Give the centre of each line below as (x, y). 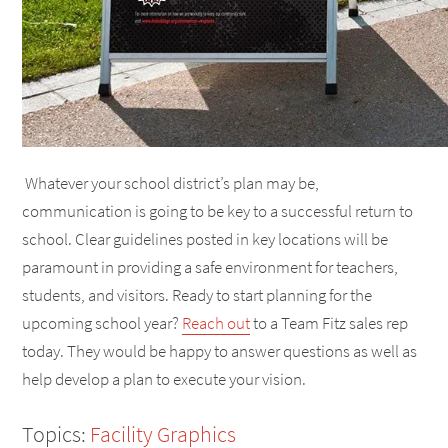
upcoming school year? (102, 322)
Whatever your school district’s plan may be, (170, 182)
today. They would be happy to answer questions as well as (219, 350)
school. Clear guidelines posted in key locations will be (205, 238)
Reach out (216, 322)
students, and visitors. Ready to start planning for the (197, 294)
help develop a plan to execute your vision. (164, 378)
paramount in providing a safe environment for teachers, (210, 266)
